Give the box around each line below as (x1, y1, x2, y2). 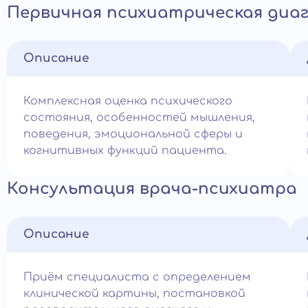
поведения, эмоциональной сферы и (23, 128, 243, 140)
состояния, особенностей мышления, (23, 111, 255, 124)
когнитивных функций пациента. (23, 144, 226, 157)
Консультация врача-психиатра (7, 180, 297, 197)
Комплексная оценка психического (23, 95, 232, 107)
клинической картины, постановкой (23, 287, 245, 300)
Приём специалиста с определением (23, 271, 251, 283)
